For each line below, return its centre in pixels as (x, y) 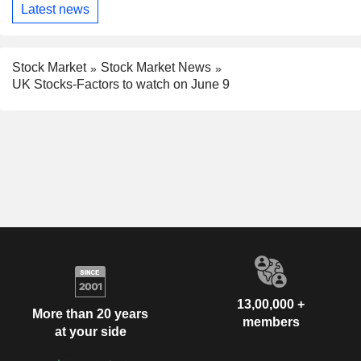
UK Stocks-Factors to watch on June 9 (121, 84)
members (271, 322)
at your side (90, 332)
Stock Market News (156, 68)
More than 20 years (90, 314)
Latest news (55, 9)
